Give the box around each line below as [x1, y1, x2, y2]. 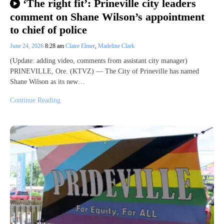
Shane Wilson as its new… [10, 78, 85, 86]
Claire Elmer [65, 42, 95, 50]
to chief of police [10, 23, 87, 36]
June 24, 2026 [10, 42, 45, 50]
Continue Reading [10, 96, 60, 104]
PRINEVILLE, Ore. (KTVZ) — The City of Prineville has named [10, 67, 199, 75]
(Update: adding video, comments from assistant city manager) [10, 57, 187, 65]
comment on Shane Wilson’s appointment [10, 10, 204, 23]
